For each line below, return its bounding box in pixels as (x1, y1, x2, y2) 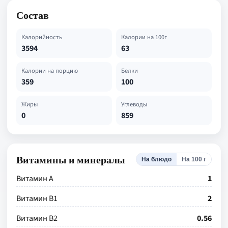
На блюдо (141, 156, 172, 163)
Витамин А (16, 173, 53, 184)
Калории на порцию (21, 66, 78, 75)
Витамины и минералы (16, 153, 125, 166)
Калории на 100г (121, 33, 167, 42)
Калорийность (21, 33, 62, 42)
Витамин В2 (16, 213, 58, 224)
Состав (16, 9, 49, 21)
